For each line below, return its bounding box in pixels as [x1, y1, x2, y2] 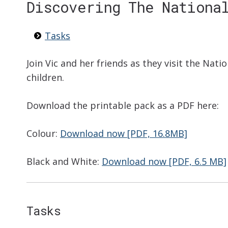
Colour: [26, 127, 60, 140]
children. [26, 71, 64, 84]
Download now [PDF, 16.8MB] [60, 127, 187, 140]
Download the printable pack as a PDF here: [26, 99, 219, 112]
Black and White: [26, 155, 102, 168]
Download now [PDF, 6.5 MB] [102, 155, 226, 168]
